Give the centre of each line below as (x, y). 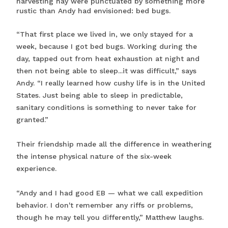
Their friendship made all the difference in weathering (114, 144)
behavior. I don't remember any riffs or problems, (105, 205)
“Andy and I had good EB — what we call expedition (110, 193)
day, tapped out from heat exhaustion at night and (108, 58)
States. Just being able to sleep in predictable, (99, 95)
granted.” (32, 119)
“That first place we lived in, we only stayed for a (105, 34)
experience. (36, 168)
